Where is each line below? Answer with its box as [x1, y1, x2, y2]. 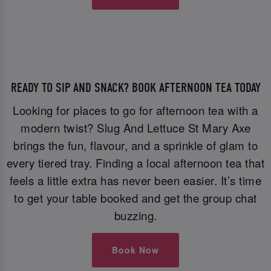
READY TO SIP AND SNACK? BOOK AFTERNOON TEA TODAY [10, 80, 261, 96]
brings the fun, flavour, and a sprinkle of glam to [13, 137, 258, 153]
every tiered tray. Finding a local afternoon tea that [6, 154, 265, 171]
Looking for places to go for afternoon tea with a [13, 102, 258, 118]
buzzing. [114, 207, 157, 223]
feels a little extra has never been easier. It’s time [9, 172, 262, 188]
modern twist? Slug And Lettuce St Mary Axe [21, 119, 250, 135]
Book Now [112, 244, 159, 256]
